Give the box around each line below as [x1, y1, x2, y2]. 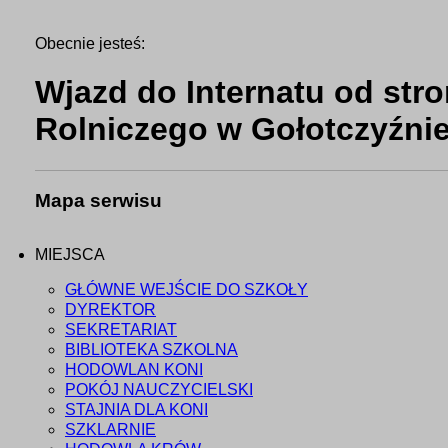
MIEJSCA [35, 246, 105, 264]
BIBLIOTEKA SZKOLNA [65, 341, 238, 359]
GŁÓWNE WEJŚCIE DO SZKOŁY [65, 281, 308, 299]
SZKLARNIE [65, 421, 156, 439]
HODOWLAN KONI [65, 361, 203, 379]
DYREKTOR [65, 301, 156, 319]
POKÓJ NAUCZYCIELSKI [65, 381, 253, 399]
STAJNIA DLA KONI [65, 401, 208, 419]
